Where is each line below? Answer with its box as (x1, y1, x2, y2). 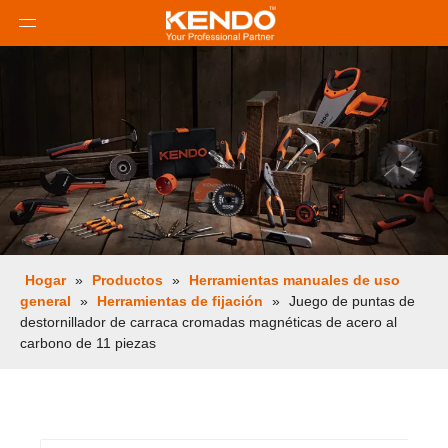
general (20, 293, 71, 310)
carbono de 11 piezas (20, 335, 156, 352)
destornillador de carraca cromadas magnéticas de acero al (20, 314, 397, 331)
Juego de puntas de (289, 293, 415, 310)
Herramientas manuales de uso (189, 272, 400, 289)
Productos (92, 272, 163, 289)
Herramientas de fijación (97, 293, 263, 310)
